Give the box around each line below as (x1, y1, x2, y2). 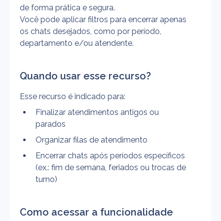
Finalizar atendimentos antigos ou (36, 108, 159, 117)
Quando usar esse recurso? (20, 70, 151, 82)
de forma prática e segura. (20, 3, 115, 12)
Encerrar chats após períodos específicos (36, 151, 185, 160)
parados (36, 119, 66, 129)
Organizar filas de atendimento (36, 135, 147, 145)
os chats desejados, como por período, (20, 27, 161, 36)
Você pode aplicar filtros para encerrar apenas (20, 15, 186, 24)
